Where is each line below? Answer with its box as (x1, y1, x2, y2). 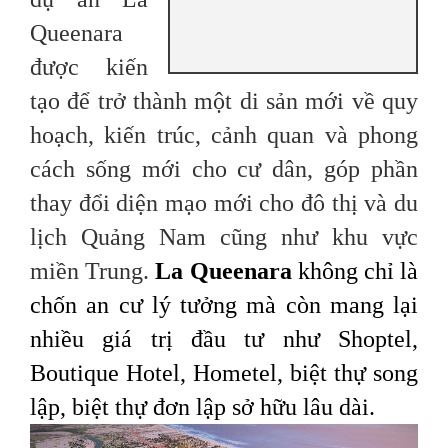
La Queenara (155, 258, 292, 285)
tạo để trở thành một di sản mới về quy (30, 88, 418, 115)
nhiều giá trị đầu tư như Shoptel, (30, 326, 418, 353)
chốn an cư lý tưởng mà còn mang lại (30, 292, 418, 319)
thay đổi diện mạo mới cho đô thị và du (30, 190, 418, 217)
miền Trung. (30, 258, 156, 285)
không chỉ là (291, 258, 419, 285)
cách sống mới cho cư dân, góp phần (30, 156, 418, 183)
